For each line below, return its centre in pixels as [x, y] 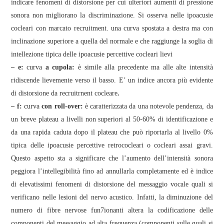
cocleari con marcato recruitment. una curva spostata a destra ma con [112, 28]
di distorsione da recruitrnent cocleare [64, 93]
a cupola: [60, 67]
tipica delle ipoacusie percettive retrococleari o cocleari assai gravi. [112, 145]
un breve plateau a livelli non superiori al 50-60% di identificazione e [112, 119]
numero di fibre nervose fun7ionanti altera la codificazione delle [112, 210]
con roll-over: [62, 106]
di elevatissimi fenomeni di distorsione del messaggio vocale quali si [112, 184]
